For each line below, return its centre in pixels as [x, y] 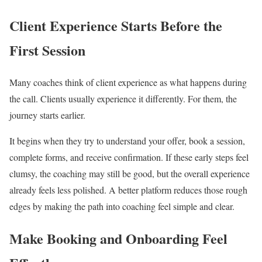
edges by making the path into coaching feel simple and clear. [123, 206]
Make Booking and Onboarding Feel [118, 239]
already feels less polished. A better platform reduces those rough [128, 190]
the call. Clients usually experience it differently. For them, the [123, 99]
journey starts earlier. [47, 115]
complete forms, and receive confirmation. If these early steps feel [129, 157]
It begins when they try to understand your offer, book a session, [127, 141]
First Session [47, 50]
